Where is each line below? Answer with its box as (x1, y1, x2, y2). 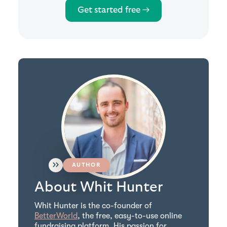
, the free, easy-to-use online (78, 211, 182, 220)
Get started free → (78, 5, 149, 14)
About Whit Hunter (34, 179, 163, 195)
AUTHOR (72, 162, 101, 168)
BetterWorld (34, 211, 78, 220)
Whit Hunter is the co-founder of (34, 201, 152, 210)
